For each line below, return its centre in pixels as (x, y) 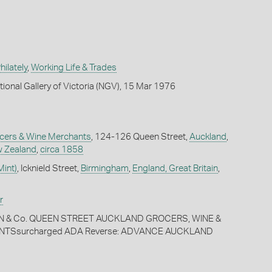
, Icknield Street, (49, 169)
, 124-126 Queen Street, (140, 137)
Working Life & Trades (73, 68)
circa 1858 (61, 150)
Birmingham (104, 169)
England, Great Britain (175, 169)
